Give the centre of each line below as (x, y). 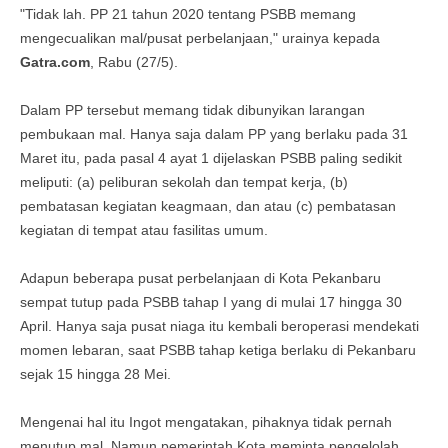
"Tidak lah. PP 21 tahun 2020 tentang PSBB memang (188, 14)
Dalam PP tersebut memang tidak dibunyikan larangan (192, 110)
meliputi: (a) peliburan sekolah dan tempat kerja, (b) (184, 182)
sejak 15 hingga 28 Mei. (97, 374)
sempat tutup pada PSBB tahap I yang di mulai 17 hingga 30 (211, 302)
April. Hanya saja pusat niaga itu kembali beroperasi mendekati (219, 326)
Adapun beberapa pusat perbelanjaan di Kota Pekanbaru (200, 278)
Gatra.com (55, 62)
